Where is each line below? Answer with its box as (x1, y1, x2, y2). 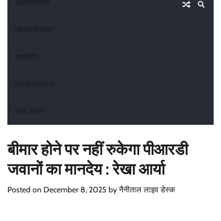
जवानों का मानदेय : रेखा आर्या (7, 159, 165, 179)
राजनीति (15, 52, 38, 62)
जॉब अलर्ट (15, 107, 43, 116)
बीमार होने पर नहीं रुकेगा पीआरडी (7, 140, 188, 159)
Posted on (7, 185, 43, 195)
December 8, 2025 (43, 185, 107, 195)
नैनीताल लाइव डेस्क (119, 185, 175, 195)
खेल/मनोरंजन (15, 25, 52, 35)
